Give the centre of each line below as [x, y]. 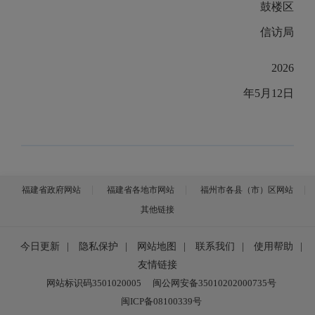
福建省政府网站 [51, 190]
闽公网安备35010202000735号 [214, 283]
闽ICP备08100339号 [161, 301]
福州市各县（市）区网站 [247, 190]
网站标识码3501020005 [94, 283]
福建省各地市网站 [141, 190]
